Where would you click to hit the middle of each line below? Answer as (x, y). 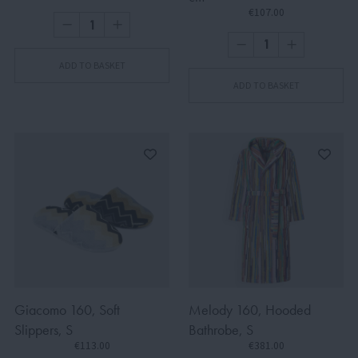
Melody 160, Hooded (250, 309)
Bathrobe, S (221, 329)
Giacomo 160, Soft (67, 309)
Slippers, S (44, 329)
